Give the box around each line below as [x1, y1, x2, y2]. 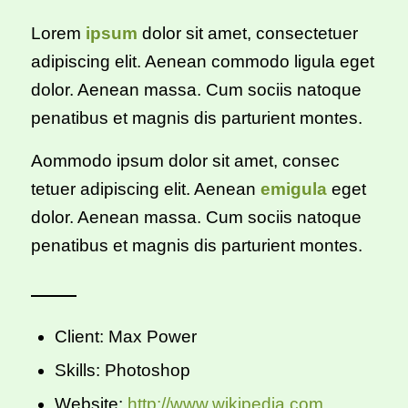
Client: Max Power [54, 327, 197, 347]
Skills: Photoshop [54, 361, 190, 381]
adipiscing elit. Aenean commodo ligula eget [30, 52, 374, 72]
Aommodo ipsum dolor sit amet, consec [30, 151, 340, 171]
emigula [260, 179, 327, 199]
